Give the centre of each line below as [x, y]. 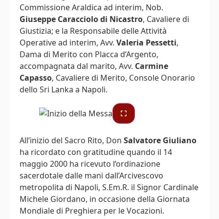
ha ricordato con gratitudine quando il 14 [96, 152]
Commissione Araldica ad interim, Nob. [91, 7]
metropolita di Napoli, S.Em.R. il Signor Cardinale [109, 187]
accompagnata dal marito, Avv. [77, 66]
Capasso [36, 77]
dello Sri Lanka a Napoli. [64, 89]
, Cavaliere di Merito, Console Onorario [123, 77]
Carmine [152, 66]
